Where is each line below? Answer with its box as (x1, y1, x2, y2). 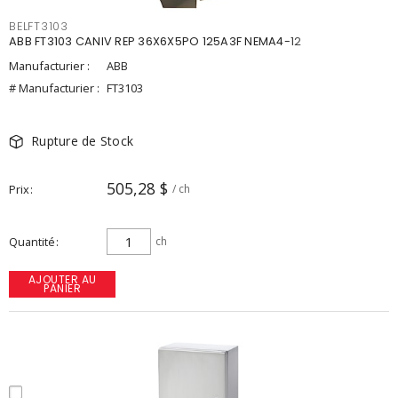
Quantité (9, 234, 55, 250)
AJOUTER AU (28, 272, 97, 287)
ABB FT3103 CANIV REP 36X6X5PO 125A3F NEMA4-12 (9, 34, 302, 49)
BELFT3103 (9, 19, 68, 34)
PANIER (44, 281, 81, 296)
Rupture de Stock (31, 132, 133, 149)
